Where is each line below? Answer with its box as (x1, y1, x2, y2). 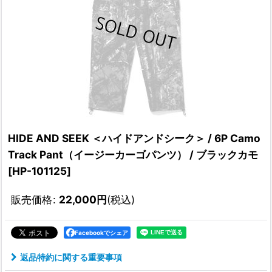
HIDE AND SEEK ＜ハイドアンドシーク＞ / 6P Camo (8, 132, 260, 145)
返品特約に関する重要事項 (20, 252, 122, 263)
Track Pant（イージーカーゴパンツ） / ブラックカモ (8, 148, 258, 161)
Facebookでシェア (75, 229, 128, 237)
